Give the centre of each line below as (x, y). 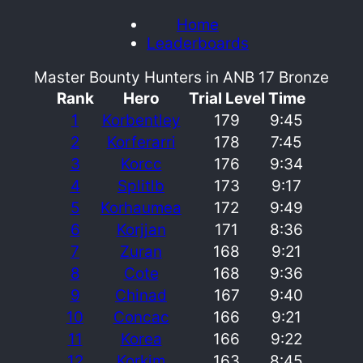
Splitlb (141, 186)
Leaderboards (198, 43)
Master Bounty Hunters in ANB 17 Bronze (181, 77)
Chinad (141, 295)
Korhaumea (141, 207)
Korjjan (141, 229)
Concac (141, 317)
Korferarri (141, 142)
